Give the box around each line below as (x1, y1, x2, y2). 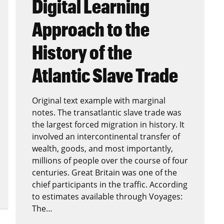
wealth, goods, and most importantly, (32, 142, 173, 154)
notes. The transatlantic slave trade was (32, 106, 181, 118)
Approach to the (32, 17, 149, 40)
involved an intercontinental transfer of (32, 130, 180, 142)
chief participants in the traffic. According (32, 178, 187, 190)
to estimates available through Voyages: (32, 190, 182, 202)
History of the (32, 40, 132, 63)
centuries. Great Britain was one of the (32, 166, 177, 178)
